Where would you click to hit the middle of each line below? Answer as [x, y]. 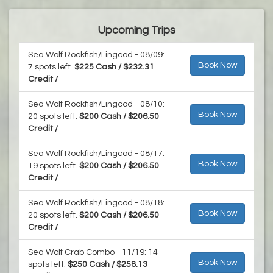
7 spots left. [51, 67]
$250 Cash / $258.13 [108, 264]
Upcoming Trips [136, 30]
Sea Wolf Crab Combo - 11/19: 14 [93, 252]
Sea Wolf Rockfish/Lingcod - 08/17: [96, 153]
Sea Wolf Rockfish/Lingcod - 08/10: [96, 104]
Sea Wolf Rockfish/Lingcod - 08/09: [96, 55]
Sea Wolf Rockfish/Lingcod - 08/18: [96, 203]
